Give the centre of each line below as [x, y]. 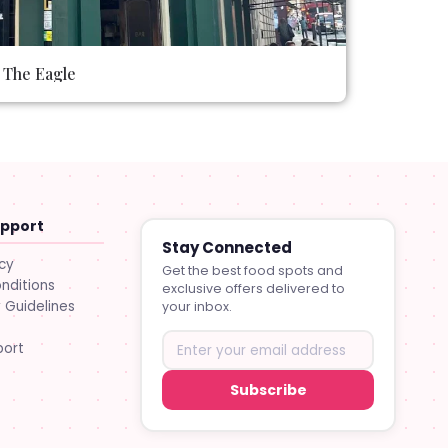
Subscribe [268, 390]
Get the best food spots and [252, 271]
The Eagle [39, 73]
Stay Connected [226, 248]
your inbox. [196, 307]
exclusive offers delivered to [253, 289]
